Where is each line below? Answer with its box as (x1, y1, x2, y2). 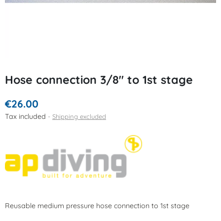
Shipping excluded (52, 112, 106, 120)
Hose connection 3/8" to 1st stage (5, 73, 193, 87)
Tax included (5, 112, 48, 121)
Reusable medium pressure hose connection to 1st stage (5, 201, 189, 210)
